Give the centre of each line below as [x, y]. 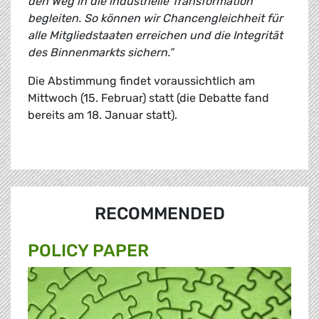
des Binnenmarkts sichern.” [102, 53]
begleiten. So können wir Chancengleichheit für [155, 19]
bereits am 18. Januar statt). [104, 115]
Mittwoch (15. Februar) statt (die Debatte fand [148, 98]
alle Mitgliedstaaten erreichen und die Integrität [155, 36]
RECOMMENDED [159, 214]
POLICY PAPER [88, 251]
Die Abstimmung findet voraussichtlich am [141, 81]
